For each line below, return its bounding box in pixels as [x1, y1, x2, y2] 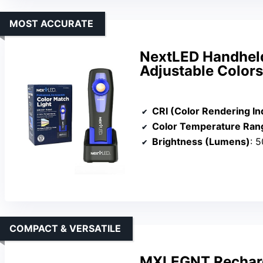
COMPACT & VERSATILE [9, 222, 121, 235]
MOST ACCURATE [9, 17, 93, 29]
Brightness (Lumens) [152, 136, 250, 148]
